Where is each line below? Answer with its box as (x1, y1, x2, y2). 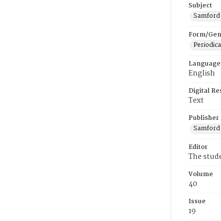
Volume (188, 169, 213, 180)
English (188, 68, 215, 79)
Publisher (188, 113, 219, 123)
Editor (188, 142, 208, 152)
